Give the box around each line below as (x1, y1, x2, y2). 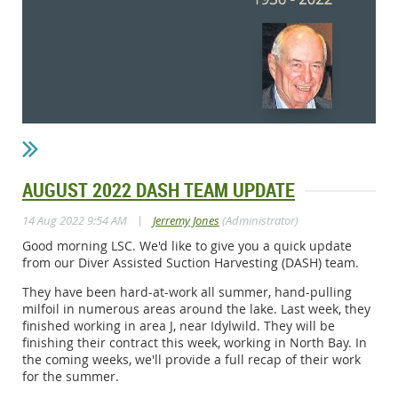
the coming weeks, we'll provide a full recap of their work (22, 350, 361, 368)
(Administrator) (219, 211, 298, 228)
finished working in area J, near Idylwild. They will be (22, 316, 335, 334)
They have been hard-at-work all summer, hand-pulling (22, 283, 352, 300)
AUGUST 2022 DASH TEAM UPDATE (22, 176, 295, 203)
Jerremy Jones (153, 211, 219, 228)
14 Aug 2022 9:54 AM (22, 211, 127, 228)
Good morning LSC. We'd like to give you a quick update (22, 236, 352, 254)
